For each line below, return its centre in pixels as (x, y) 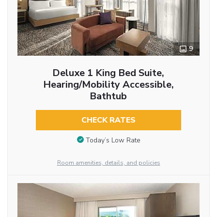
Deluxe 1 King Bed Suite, (108, 73)
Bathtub (108, 96)
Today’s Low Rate (113, 140)
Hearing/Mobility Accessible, (108, 85)
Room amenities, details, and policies (108, 163)
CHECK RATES (108, 120)
